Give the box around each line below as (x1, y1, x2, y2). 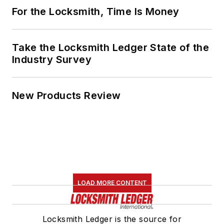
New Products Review (12, 89, 121, 101)
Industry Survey (12, 53, 91, 65)
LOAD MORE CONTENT (77, 178, 147, 186)
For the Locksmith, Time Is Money (12, 5, 179, 17)
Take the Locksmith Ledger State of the (12, 41, 209, 53)
